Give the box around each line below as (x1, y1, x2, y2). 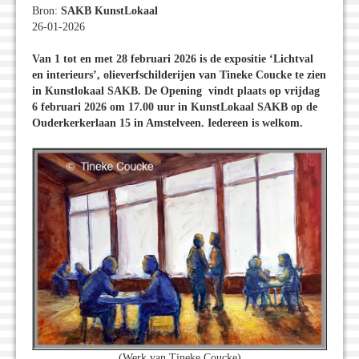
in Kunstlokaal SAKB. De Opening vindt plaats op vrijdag (32, 85, 320, 98)
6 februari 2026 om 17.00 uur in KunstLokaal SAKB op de (32, 101, 317, 114)
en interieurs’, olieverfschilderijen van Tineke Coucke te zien (32, 69, 326, 82)
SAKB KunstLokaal (61, 5, 158, 18)
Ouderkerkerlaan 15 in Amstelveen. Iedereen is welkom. (32, 117, 303, 130)
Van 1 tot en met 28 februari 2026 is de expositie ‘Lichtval (32, 53, 313, 66)
